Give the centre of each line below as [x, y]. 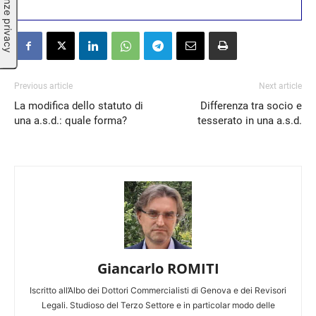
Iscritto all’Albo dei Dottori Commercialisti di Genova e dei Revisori [158, 291]
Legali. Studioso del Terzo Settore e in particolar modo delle [158, 305]
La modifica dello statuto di [79, 106]
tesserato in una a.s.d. [250, 121]
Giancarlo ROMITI [158, 268]
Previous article [43, 86]
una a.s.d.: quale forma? [71, 121]
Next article [280, 86]
